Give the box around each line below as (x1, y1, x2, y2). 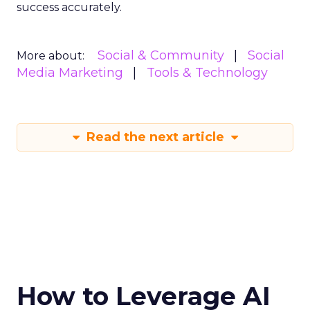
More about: (17, 49, 84, 62)
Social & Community (98, 48, 224, 63)
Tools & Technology (147, 65, 268, 80)
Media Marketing (17, 65, 123, 80)
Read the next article (82, 129, 228, 145)
